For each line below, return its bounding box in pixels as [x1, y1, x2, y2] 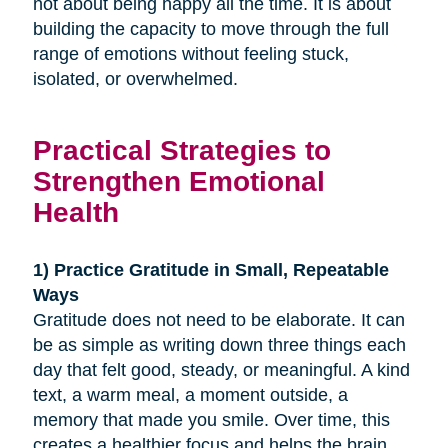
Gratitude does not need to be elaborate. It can [32, 309, 405, 330]
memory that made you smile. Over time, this [32, 409, 390, 430]
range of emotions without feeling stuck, [32, 43, 349, 64]
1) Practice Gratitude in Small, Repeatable [32, 259, 389, 280]
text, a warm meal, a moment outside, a [32, 384, 348, 405]
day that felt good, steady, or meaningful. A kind [32, 359, 410, 380]
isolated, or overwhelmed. [32, 68, 238, 89]
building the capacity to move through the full [32, 18, 389, 39]
